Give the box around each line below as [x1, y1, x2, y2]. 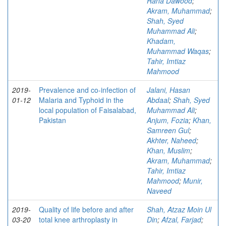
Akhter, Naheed [147, 135, 196, 146]
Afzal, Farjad [161, 214, 201, 225]
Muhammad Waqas [147, 46, 209, 56]
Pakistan [39, 115, 66, 126]
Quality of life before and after [39, 204, 134, 215]
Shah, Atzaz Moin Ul [147, 204, 211, 215]
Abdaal [147, 95, 169, 105]
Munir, [183, 176, 203, 186]
